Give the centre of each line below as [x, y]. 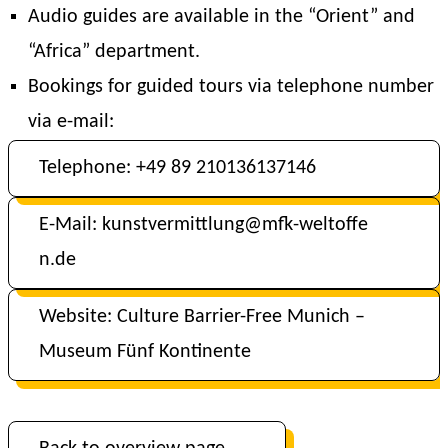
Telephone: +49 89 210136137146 [177, 167]
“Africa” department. [114, 51]
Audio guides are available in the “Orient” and [221, 16]
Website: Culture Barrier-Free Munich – [202, 316]
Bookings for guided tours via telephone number [231, 86]
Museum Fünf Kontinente [145, 351]
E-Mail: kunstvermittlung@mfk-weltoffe [203, 224]
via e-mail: [71, 121]
